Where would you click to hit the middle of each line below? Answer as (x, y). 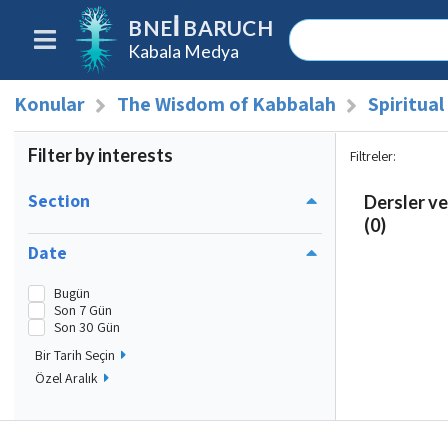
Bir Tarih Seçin (75, 355)
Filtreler (371, 156)
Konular (49, 104)
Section (59, 199)
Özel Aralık (66, 378)
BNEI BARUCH (200, 28)
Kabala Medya (184, 51)
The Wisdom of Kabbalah (226, 104)
